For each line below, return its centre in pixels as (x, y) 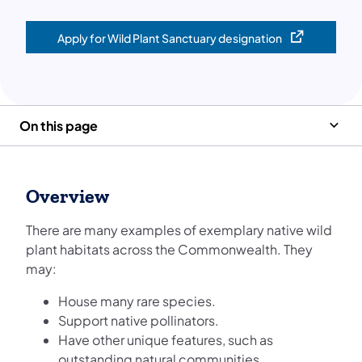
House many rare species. (137, 301)
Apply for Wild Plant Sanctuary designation (169, 38)
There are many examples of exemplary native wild (179, 229)
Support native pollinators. (139, 320)
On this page (59, 125)
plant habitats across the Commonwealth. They (169, 249)
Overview (67, 196)
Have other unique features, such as (166, 339)
